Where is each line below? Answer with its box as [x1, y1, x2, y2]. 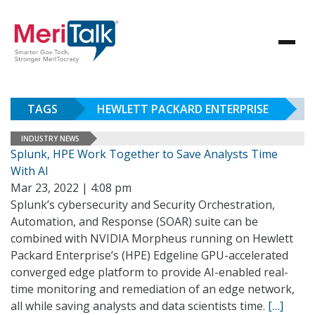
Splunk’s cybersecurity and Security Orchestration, [11, 197, 275, 212]
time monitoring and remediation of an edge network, [11, 281, 295, 297]
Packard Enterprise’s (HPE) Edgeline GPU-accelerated [11, 247, 288, 263]
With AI [11, 163, 49, 179]
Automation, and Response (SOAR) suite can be [11, 214, 258, 229]
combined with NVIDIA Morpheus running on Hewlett [11, 231, 293, 246]
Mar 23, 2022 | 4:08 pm [11, 180, 131, 195]
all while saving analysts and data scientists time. [11, 298, 268, 314]
